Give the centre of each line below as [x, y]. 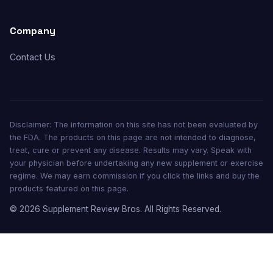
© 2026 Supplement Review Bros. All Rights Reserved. [115, 209]
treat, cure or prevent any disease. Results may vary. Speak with [131, 150]
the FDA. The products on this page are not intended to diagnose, [133, 137]
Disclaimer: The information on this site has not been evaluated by [134, 125]
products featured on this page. [69, 189]
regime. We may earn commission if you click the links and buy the [135, 176]
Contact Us [33, 57]
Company [33, 31]
